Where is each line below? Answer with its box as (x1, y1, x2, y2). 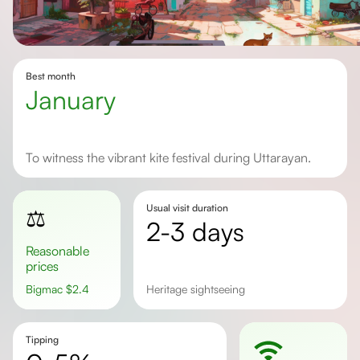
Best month (26, 70, 76, 82)
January (39, 84, 116, 116)
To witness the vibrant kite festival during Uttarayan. (32, 149, 311, 166)
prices (26, 258, 59, 274)
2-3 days (159, 215, 244, 247)
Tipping (26, 333, 59, 346)
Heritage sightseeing (153, 282, 245, 296)
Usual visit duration (145, 202, 228, 214)
